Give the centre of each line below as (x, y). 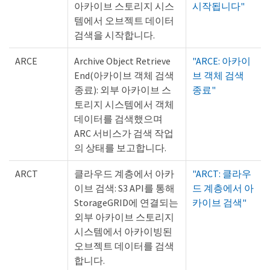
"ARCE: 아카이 (221, 61)
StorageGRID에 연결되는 (126, 203)
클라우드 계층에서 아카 (124, 174)
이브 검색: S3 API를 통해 (124, 188)
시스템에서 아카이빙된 (123, 232)
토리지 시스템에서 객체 (124, 105)
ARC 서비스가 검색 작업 (124, 133)
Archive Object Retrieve (122, 61)
